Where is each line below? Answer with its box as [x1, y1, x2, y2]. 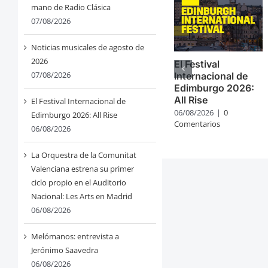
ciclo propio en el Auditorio [31, 177, 126, 188]
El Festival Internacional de [31, 96, 126, 107]
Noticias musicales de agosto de [31, 42, 144, 53]
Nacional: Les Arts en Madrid [31, 191, 132, 202]
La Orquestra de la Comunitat [31, 150, 136, 161]
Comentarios [174, 118, 221, 130]
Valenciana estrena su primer [31, 163, 134, 175]
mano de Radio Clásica [31, 2, 111, 13]
